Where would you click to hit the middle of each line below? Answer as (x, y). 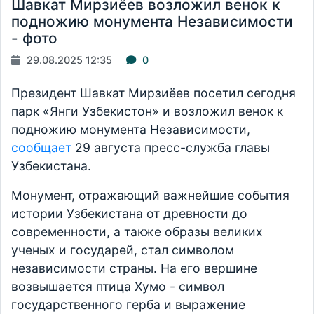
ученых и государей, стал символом (123, 250)
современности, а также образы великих (137, 232)
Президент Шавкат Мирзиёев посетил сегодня (153, 93)
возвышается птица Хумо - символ (118, 287)
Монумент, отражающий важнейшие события (150, 196)
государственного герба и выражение (128, 305)
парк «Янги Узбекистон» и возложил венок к (147, 111)
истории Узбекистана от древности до (129, 214)
